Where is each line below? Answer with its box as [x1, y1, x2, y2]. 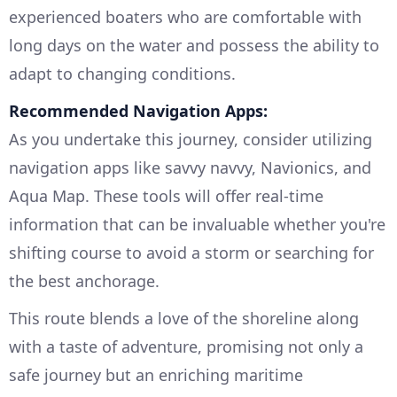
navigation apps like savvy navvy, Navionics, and [9, 157, 371, 179]
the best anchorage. [9, 270, 160, 292]
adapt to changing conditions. [9, 63, 236, 85]
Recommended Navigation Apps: [9, 100, 268, 122]
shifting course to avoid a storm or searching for [9, 242, 374, 264]
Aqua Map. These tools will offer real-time [9, 185, 323, 207]
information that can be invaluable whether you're [9, 214, 385, 236]
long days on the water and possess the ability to [9, 35, 379, 57]
